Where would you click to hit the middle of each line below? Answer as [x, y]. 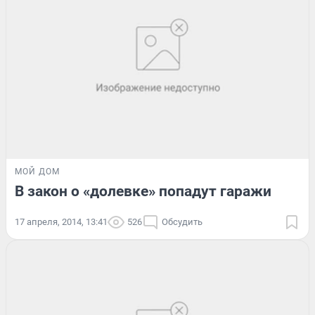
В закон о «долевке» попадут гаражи [143, 192]
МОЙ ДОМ [37, 172]
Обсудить [182, 222]
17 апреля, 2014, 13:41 [61, 222]
